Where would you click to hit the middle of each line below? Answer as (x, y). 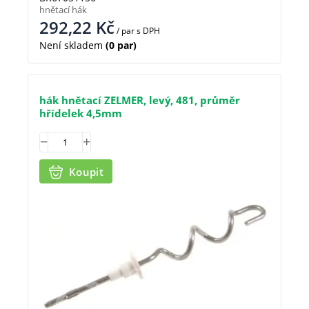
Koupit (86, 171)
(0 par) (120, 46)
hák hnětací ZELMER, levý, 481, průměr (140, 100)
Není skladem (71, 46)
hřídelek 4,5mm (81, 113)
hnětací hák (63, 10)
